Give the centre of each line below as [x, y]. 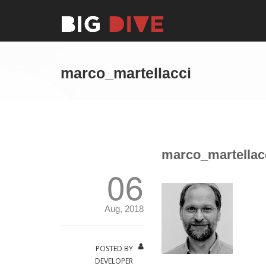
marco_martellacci [126, 73]
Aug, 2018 [124, 209]
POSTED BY [114, 248]
